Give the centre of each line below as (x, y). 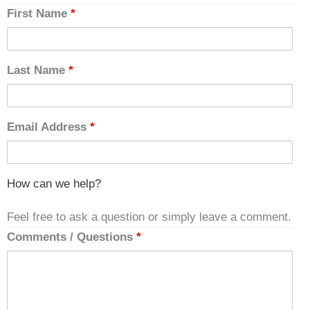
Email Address (48, 127)
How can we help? (54, 183)
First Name (39, 13)
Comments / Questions (72, 237)
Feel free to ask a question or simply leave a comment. (149, 217)
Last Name (38, 70)
